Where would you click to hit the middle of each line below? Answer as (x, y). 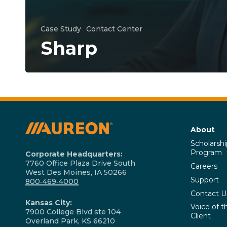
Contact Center (114, 29)
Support (205, 180)
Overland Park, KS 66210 (70, 221)
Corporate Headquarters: (74, 154)
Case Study (61, 29)
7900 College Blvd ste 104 (73, 212)
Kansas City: (49, 203)
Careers (204, 166)
